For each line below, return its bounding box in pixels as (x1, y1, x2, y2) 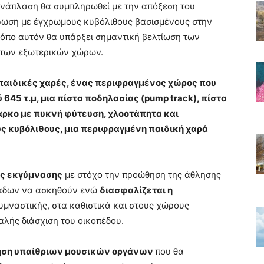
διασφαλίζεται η (100, 184, 173, 196)
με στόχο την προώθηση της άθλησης (62, 169, 221, 181)
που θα (155, 246, 184, 258)
